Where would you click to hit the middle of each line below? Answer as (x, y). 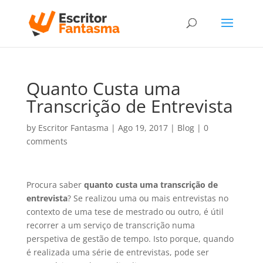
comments (47, 141)
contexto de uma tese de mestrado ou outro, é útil (125, 212)
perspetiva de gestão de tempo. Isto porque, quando (130, 239)
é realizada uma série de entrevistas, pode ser (117, 252)
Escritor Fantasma (73, 128)
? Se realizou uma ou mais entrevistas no (148, 198)
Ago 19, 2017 (143, 128)
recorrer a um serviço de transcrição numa (110, 225)
